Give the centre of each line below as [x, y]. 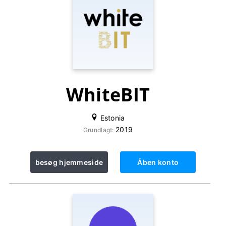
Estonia [111, 118]
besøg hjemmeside [69, 162]
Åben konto [158, 162]
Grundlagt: [99, 130]
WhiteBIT [108, 95]
